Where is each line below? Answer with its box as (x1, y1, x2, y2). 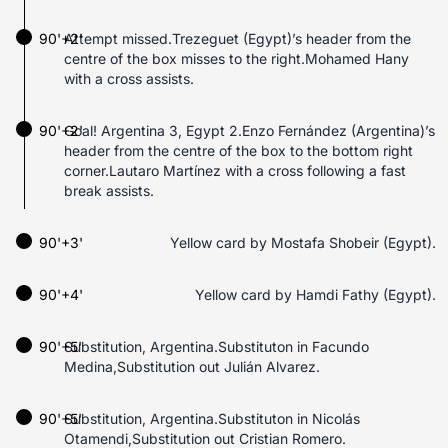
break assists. (64, 182, 154, 199)
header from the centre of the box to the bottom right (64, 142, 413, 159)
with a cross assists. (64, 70, 194, 87)
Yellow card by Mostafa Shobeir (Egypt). (170, 234, 436, 251)
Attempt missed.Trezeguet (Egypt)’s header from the (64, 30, 411, 47)
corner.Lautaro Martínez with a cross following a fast (64, 162, 406, 179)
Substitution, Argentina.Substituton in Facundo (64, 338, 369, 355)
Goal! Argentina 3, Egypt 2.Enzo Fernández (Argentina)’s (64, 122, 435, 139)
